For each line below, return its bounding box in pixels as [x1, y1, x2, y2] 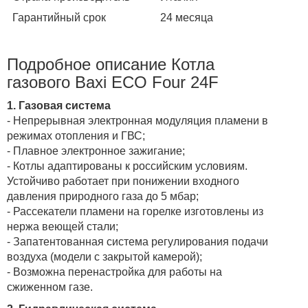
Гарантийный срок [12, 11, 106, 23]
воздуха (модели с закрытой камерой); [7, 250, 202, 263]
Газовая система [19, 99, 111, 111]
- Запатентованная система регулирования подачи [7, 235, 268, 247]
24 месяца [160, 11, 213, 23]
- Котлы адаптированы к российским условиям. [7, 159, 247, 172]
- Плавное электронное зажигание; [7, 144, 185, 157]
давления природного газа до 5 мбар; [7, 190, 199, 202]
